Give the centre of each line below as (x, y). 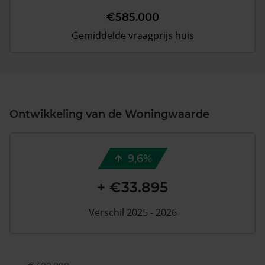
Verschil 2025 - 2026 (132, 212)
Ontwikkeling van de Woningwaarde (109, 114)
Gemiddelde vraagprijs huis (132, 35)
